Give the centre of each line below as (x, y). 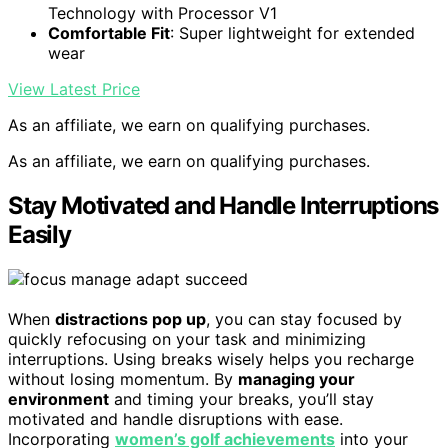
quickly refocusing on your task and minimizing (187, 338)
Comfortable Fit (109, 33)
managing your (296, 378)
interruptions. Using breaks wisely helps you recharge (211, 358)
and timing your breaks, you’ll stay (241, 398)
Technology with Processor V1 (162, 13)
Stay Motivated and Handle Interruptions (223, 206)
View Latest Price (74, 89)
